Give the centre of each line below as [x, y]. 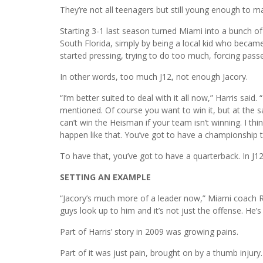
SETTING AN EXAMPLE [105, 177]
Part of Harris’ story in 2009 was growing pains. [149, 231]
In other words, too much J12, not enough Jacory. [154, 76]
